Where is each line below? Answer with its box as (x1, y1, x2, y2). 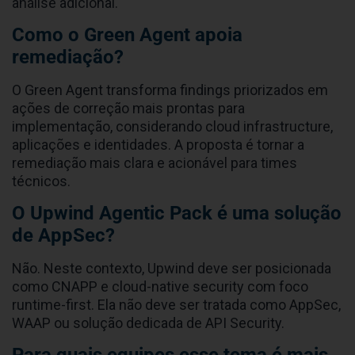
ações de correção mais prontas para (12, 99, 245, 116)
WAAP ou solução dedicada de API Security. (12, 314, 284, 331)
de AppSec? (12, 223, 115, 246)
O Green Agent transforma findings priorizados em (12, 81, 328, 98)
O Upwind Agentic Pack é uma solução (12, 201, 342, 224)
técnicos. (12, 172, 71, 189)
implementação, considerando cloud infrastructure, (12, 117, 333, 135)
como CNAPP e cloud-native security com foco (12, 277, 308, 295)
